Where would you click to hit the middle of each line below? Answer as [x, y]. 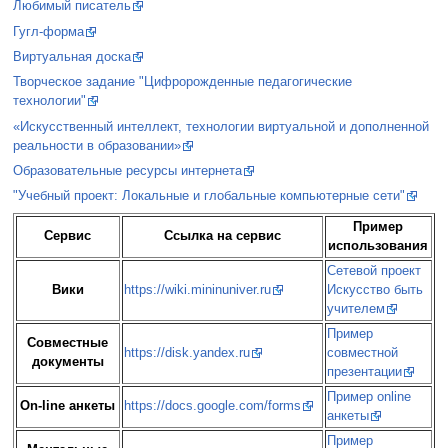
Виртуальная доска [71, 56]
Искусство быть [374, 289]
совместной [362, 352]
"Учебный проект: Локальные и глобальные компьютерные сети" [208, 196]
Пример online [368, 396]
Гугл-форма [48, 31]
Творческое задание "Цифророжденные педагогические [182, 82]
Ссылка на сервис [222, 235]
